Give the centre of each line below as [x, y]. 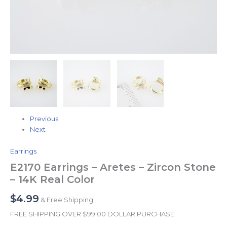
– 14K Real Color [52, 180]
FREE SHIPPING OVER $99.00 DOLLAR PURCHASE [92, 214]
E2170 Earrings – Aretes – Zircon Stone [113, 167]
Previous [44, 119]
